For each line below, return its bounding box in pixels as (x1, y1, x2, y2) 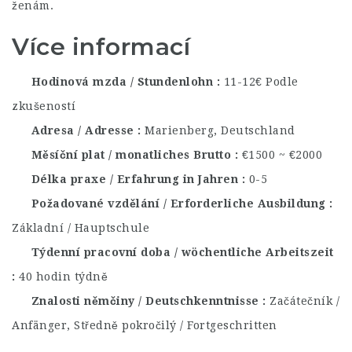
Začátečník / (269, 295, 339, 307)
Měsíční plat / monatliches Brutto (27, 148, 235, 161)
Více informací (12, 31, 190, 61)
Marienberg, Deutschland (145, 124, 295, 137)
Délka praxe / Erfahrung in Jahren (27, 173, 242, 185)
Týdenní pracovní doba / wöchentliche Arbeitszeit (27, 246, 334, 258)
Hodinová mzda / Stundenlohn (27, 75, 217, 88)
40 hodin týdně (19, 270, 108, 283)
